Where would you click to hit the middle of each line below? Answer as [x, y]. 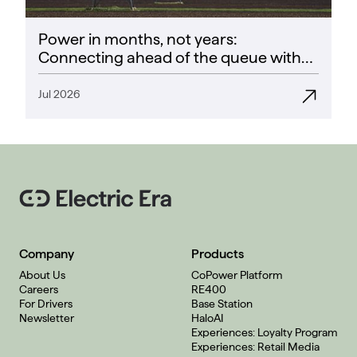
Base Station [222, 304]
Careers [39, 290]
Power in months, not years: [138, 39]
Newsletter [47, 318]
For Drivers [46, 304]
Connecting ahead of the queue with [170, 58]
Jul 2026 [59, 94]
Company [47, 254]
